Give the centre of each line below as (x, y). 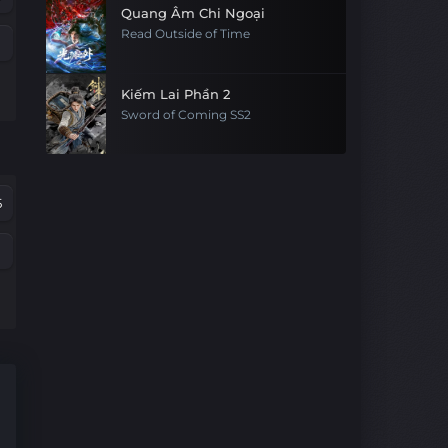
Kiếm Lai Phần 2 (175, 94)
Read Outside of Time (185, 34)
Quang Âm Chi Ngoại (193, 13)
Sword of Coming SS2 (186, 115)
